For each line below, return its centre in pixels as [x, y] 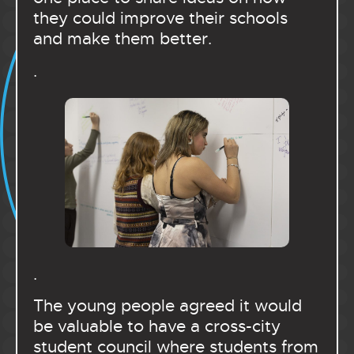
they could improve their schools [160, 19]
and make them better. [122, 39]
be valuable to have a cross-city [157, 326]
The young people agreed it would [168, 305]
